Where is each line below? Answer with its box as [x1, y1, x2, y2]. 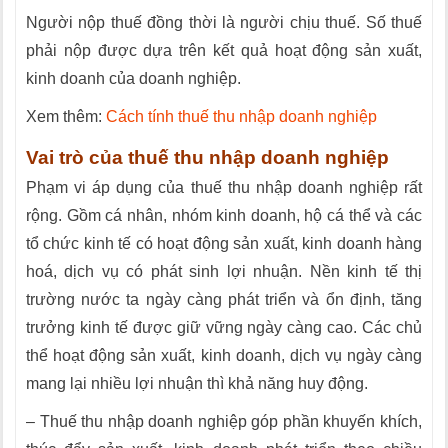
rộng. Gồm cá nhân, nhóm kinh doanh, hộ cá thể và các [26, 207, 422, 224]
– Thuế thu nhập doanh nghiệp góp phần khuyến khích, [26, 413, 422, 430]
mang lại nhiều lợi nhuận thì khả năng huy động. [26, 375, 368, 392]
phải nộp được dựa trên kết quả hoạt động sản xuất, [26, 42, 422, 59]
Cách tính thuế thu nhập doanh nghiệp [106, 108, 377, 125]
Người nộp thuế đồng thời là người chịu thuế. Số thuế [26, 14, 422, 31]
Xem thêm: [26, 108, 106, 125]
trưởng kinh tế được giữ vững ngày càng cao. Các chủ [26, 319, 422, 336]
